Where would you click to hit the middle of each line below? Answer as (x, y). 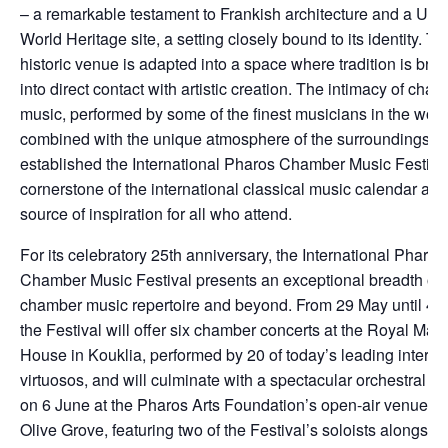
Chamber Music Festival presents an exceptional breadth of (230, 279)
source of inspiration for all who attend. (156, 213)
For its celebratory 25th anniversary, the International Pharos (232, 254)
